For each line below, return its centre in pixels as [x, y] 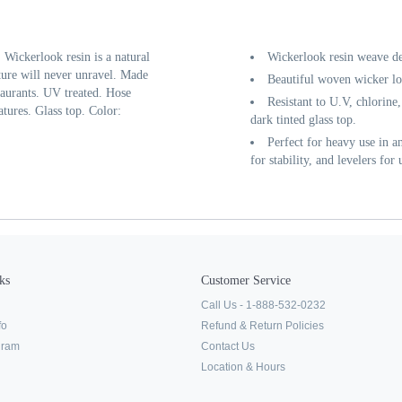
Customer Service [246, 280]
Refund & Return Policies [262, 326]
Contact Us [228, 346]
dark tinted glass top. [304, 120]
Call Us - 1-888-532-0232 [263, 305]
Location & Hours [243, 367]
